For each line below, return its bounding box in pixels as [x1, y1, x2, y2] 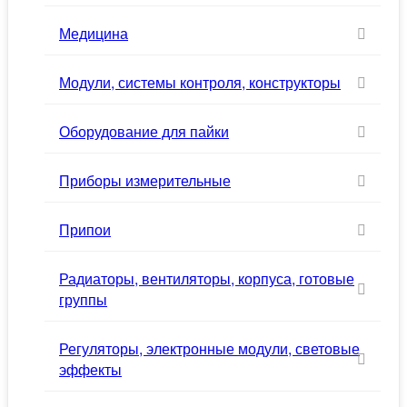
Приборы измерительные [59, 170, 231, 191]
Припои [59, 219, 111, 240]
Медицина [59, 23, 128, 44]
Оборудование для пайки [59, 121, 229, 142]
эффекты [59, 359, 122, 380]
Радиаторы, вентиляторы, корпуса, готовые [59, 268, 354, 289]
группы [59, 289, 107, 310]
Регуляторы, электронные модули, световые [59, 338, 360, 359]
